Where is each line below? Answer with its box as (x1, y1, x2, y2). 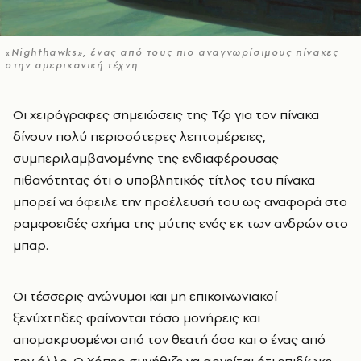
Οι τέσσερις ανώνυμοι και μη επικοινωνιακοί (13, 287, 277, 305)
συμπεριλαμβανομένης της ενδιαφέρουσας (13, 149, 279, 168)
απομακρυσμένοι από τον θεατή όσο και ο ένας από (13, 330, 326, 349)
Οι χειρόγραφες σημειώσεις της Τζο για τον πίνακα (13, 106, 23, 124)
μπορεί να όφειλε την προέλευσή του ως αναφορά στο (13, 193, 347, 211)
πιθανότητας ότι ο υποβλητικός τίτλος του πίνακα (13, 171, 315, 189)
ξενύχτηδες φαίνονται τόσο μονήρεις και (13, 309, 260, 327)
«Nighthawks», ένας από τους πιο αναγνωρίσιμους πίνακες (5, 46, 339, 60)
